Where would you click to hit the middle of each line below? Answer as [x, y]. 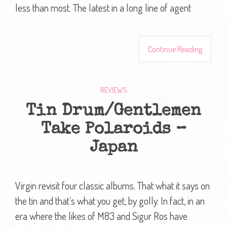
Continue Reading [175, 49]
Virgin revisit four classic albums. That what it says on [112, 185]
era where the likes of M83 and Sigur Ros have [101, 216]
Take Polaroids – [113, 130]
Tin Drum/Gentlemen [113, 111]
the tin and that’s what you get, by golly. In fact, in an [110, 200]
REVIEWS [113, 90]
